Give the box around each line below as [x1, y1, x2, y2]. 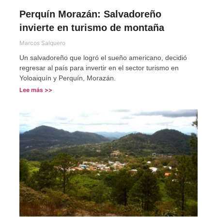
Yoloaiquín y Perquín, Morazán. [19, 74, 116, 82]
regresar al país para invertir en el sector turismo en [19, 63, 179, 72]
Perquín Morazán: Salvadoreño [19, 8, 161, 19]
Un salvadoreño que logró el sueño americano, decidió [19, 53, 187, 62]
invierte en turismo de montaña [19, 22, 164, 33]
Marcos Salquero [19, 39, 65, 46]
